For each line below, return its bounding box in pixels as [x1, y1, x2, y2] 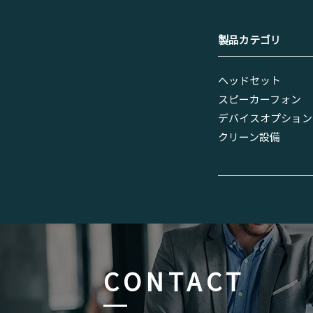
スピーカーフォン [218, 92, 301, 107]
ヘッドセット [218, 73, 281, 88]
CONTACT [103, 262, 245, 298]
